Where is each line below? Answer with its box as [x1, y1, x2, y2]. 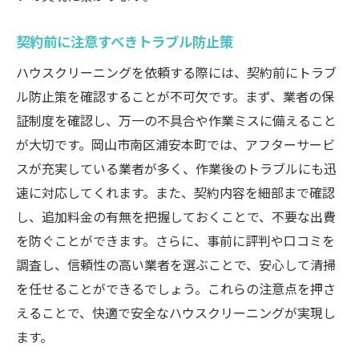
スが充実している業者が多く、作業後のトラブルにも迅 [16, 159, 337, 178]
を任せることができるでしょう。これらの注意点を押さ [16, 279, 336, 298]
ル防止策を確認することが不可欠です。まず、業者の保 [16, 87, 334, 106]
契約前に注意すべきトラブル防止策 [16, 31, 233, 51]
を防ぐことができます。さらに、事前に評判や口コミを [16, 231, 335, 250]
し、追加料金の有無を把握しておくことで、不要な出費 [16, 207, 336, 226]
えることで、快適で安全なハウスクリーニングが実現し [16, 303, 336, 322]
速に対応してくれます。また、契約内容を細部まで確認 [16, 183, 335, 202]
